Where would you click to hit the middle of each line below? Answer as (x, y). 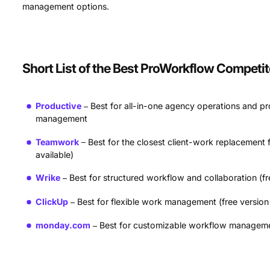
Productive (59, 106)
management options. (66, 6)
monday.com (63, 225)
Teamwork (58, 142)
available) (55, 154)
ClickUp (52, 201)
